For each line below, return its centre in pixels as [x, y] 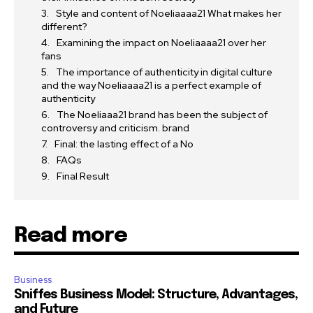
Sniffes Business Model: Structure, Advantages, [156, 295]
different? [64, 27]
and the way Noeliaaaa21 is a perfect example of [151, 86]
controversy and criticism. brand [115, 128]
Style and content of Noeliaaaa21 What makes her [169, 14]
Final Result [83, 176]
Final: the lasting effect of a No [124, 144]
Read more [71, 236]
